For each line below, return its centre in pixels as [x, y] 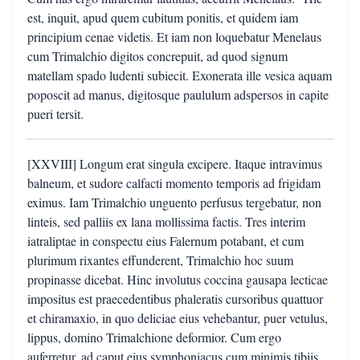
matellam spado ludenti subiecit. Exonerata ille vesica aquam [180, 75]
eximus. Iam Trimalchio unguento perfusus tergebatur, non [174, 202]
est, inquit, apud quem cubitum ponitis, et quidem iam [163, 17]
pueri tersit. [55, 114]
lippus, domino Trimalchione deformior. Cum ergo [154, 337]
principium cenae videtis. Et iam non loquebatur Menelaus [174, 37]
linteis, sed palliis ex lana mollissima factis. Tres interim [166, 221]
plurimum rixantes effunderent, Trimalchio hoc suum [160, 260]
